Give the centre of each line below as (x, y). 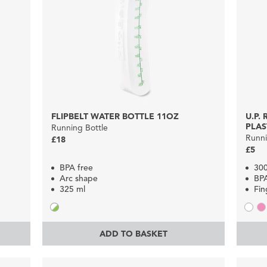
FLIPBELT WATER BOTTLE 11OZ (115, 117)
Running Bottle (79, 128)
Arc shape (78, 179)
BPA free (76, 168)
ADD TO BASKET (133, 234)
